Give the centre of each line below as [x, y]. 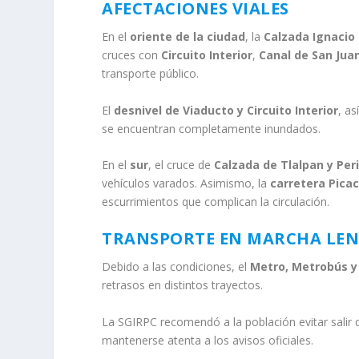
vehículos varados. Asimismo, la [186, 183]
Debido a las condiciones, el [176, 267]
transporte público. [151, 74]
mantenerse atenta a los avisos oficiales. [208, 340]
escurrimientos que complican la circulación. [216, 201]
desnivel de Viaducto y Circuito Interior [226, 110]
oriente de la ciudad [188, 37]
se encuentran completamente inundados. [212, 128]
